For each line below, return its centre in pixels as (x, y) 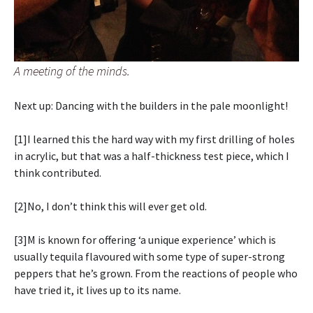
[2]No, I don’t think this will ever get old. (110, 206)
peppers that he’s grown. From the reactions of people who (156, 273)
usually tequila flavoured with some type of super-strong (150, 256)
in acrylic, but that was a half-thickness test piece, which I (152, 155)
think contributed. (58, 172)
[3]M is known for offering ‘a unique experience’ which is (145, 239)
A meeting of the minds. (72, 71)
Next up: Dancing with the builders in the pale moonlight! (151, 105)
